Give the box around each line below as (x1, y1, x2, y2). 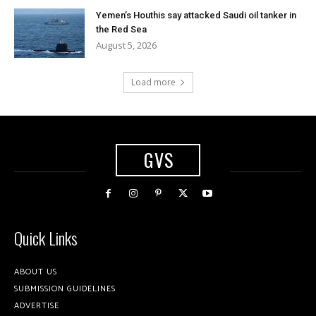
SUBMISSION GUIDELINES (14, 281, 116, 296)
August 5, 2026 (96, 39, 157, 52)
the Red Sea (96, 24, 147, 35)
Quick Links (14, 224, 78, 250)
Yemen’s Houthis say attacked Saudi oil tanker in (96, 10, 296, 21)
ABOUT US (14, 265, 57, 279)
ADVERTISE (14, 298, 59, 312)
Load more (130, 76, 176, 89)
